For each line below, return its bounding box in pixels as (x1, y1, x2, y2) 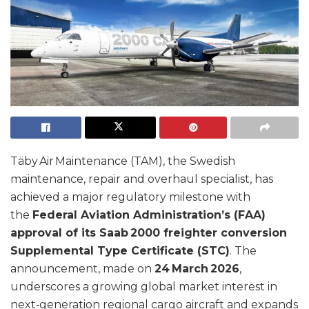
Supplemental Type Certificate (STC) (10, 243, 230, 257)
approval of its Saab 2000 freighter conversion (10, 226, 287, 239)
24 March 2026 (154, 261, 239, 275)
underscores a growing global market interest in (10, 279, 277, 293)
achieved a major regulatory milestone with (10, 190, 250, 203)
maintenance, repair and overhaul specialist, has (10, 172, 273, 186)
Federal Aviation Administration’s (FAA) (32, 208, 266, 221)
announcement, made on (10, 261, 154, 275)
